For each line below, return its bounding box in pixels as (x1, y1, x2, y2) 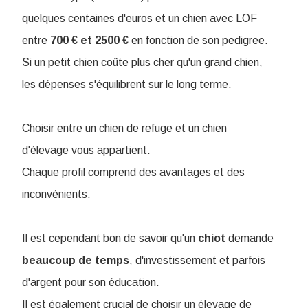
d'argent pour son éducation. (22, 276, 159, 289)
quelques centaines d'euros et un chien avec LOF (22, 12, 257, 25)
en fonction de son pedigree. (129, 34, 268, 47)
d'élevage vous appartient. (22, 144, 151, 157)
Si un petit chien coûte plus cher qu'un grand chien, (22, 56, 263, 69)
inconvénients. (22, 188, 91, 201)
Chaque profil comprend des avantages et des (22, 166, 245, 179)
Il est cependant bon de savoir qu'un (22, 232, 198, 245)
